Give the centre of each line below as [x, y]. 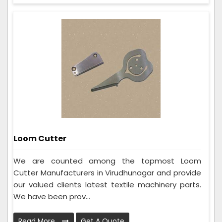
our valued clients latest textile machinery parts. [107, 185]
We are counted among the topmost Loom [107, 161]
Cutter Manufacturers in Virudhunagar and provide [107, 173]
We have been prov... [52, 197]
